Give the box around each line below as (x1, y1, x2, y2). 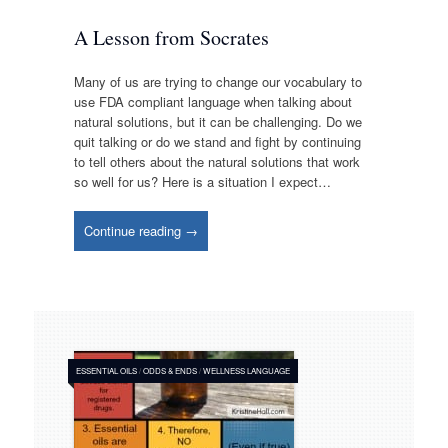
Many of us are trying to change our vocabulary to (73, 71, 362, 91)
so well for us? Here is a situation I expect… (73, 171, 331, 191)
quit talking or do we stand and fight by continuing (73, 131, 361, 151)
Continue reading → (83, 221, 198, 241)
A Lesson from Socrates (73, 24, 269, 52)
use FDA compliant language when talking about (73, 91, 352, 111)
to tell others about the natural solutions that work (73, 151, 360, 171)
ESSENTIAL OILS (75, 364, 137, 376)
